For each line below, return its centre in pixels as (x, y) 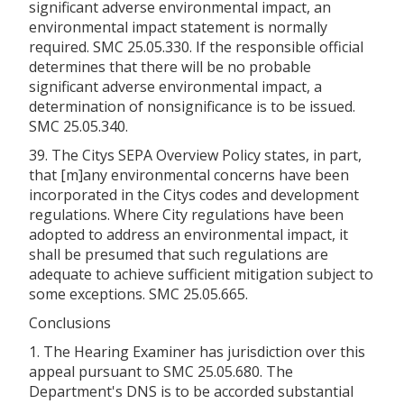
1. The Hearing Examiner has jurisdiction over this (197, 351)
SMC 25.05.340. (78, 126)
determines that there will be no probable (170, 66)
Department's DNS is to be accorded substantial (191, 391)
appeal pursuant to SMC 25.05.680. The (161, 371)
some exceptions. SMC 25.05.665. (138, 294)
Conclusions (70, 322)
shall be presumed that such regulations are (179, 254)
